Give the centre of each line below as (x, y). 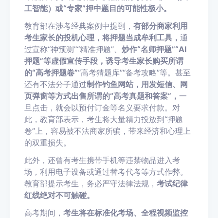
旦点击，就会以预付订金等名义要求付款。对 (102, 107)
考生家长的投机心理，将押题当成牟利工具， (102, 37)
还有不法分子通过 (55, 84)
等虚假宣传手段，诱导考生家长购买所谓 (113, 61)
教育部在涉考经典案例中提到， (79, 26)
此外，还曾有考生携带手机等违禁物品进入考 (102, 160)
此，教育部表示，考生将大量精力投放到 (94, 119)
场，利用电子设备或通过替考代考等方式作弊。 (106, 172)
